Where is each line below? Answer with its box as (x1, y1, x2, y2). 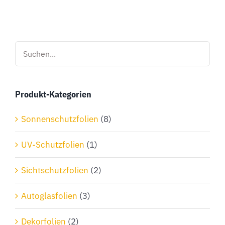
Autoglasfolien (21, 190, 77, 201)
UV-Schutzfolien (21, 139, 84, 150)
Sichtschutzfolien (21, 164, 88, 176)
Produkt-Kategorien (15, 88, 91, 100)
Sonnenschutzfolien (21, 113, 98, 125)
